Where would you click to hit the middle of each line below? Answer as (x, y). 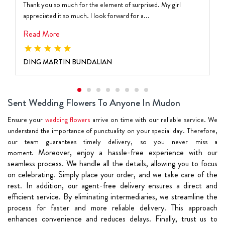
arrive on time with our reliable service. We (154, 119)
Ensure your (26, 119)
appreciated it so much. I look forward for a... (86, 15)
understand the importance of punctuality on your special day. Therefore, (113, 130)
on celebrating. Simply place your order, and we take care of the (113, 174)
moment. (23, 152)
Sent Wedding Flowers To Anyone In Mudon (94, 102)
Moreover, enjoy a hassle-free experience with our (128, 152)
